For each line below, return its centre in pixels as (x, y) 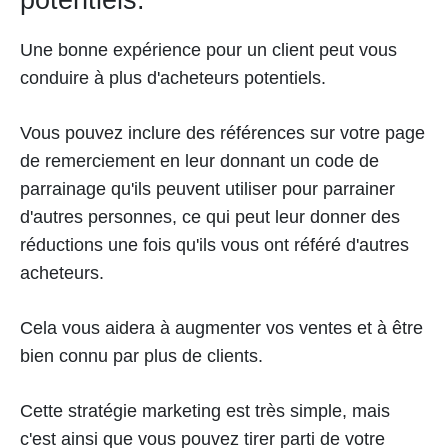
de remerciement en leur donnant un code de (199, 160)
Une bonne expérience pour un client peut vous (208, 49)
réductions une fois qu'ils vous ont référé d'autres (214, 244)
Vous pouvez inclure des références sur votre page (222, 132)
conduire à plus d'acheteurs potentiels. (173, 77)
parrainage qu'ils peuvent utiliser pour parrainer (207, 188)
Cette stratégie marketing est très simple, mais (205, 410)
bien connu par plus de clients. (141, 355)
